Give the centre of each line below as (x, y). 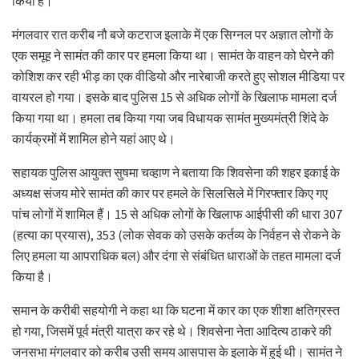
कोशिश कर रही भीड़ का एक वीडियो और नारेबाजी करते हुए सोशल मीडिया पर (178, 76)
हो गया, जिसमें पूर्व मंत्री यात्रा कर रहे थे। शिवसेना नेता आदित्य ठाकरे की (172, 331)
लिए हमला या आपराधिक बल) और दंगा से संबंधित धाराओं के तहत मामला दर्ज (176, 255)
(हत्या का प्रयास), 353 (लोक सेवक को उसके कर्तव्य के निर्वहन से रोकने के (176, 234)
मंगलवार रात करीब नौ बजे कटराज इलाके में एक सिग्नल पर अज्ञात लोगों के (173, 34)
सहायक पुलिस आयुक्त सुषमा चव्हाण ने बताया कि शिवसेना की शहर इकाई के (176, 172)
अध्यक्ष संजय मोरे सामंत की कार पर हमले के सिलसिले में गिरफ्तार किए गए (170, 193)
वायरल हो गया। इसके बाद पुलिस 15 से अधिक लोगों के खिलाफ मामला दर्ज (174, 97)
